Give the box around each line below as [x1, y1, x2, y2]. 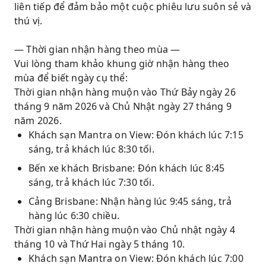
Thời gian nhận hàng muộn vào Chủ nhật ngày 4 [14, 223, 235, 236]
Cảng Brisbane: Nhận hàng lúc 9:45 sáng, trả [28, 195, 232, 208]
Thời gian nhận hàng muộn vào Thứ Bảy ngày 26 [14, 85, 236, 99]
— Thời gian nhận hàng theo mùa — [14, 43, 180, 56]
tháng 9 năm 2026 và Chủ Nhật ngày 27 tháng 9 [14, 100, 232, 113]
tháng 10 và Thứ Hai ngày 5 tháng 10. [14, 237, 185, 251]
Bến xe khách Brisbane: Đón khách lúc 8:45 [28, 161, 225, 175]
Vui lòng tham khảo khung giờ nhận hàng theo [14, 57, 230, 70]
